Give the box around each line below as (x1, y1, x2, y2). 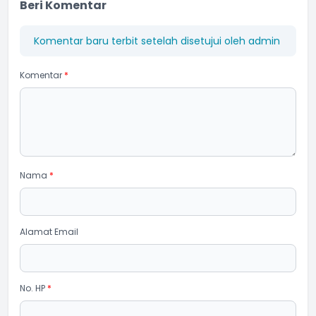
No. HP (20, 282, 47, 294)
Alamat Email (20, 226, 78, 238)
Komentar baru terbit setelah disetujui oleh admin (34, 34, 280, 48)
